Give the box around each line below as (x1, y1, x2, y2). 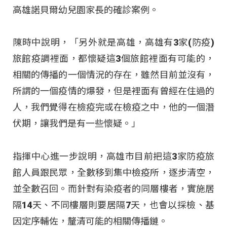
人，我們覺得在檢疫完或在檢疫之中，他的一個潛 (13, 102, 214, 113)
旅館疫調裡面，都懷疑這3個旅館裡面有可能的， (13, 53, 214, 64)
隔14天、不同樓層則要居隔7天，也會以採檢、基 (13, 199, 214, 210)
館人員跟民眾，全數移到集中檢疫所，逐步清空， (13, 167, 214, 178)
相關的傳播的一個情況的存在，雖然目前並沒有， (13, 69, 214, 81)
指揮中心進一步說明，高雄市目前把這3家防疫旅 (13, 150, 214, 162)
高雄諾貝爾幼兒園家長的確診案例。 (13, 4, 159, 15)
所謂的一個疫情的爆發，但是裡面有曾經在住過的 (13, 86, 214, 97)
